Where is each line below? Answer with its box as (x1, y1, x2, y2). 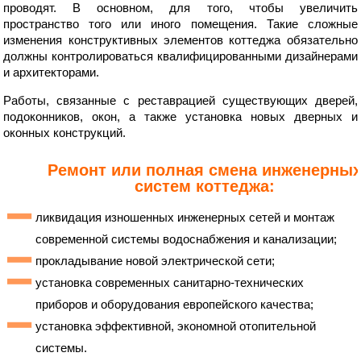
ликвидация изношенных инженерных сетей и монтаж (35, 210, 335, 225)
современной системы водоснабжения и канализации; (35, 232, 338, 247)
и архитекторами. (3, 64, 100, 79)
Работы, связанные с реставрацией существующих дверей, (3, 93, 358, 107)
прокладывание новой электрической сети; (35, 254, 276, 268)
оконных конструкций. (3, 125, 127, 139)
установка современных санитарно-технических (35, 276, 305, 290)
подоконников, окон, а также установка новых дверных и (3, 109, 358, 123)
